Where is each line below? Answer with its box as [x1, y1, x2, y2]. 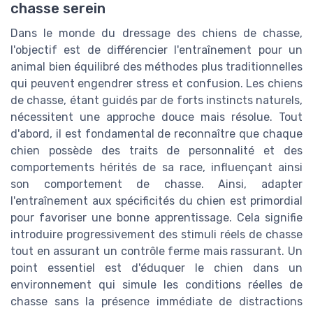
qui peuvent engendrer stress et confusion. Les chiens [10, 76, 303, 90]
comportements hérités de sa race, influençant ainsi [10, 160, 303, 174]
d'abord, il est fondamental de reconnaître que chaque [10, 126, 303, 140]
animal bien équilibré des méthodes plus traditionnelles [10, 59, 303, 73]
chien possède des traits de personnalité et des [10, 143, 303, 157]
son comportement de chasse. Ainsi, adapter [10, 177, 303, 191]
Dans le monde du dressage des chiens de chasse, [10, 26, 303, 40]
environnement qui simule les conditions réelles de [10, 277, 303, 291]
